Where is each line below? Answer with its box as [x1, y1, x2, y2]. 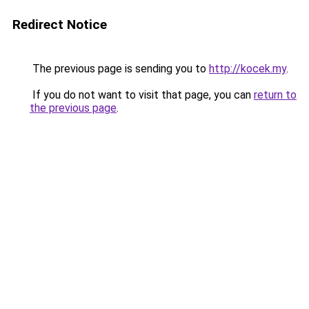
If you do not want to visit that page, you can [30, 88, 254, 101]
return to [254, 88, 297, 101]
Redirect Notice [12, 17, 107, 32]
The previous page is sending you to [30, 62, 209, 75]
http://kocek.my [209, 62, 286, 75]
